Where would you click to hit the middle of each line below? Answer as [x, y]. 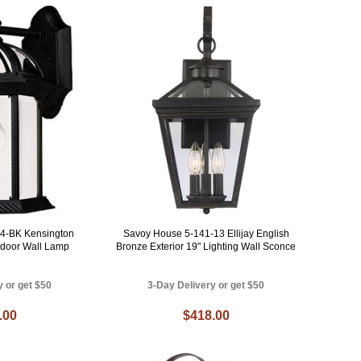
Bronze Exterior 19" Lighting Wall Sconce [206, 246]
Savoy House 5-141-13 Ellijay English [206, 233]
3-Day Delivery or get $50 [206, 285]
